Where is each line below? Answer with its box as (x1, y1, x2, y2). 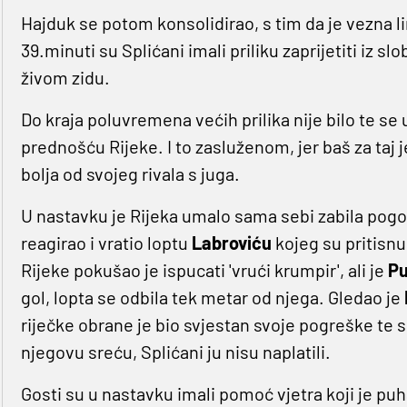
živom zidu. (20, 66, 110, 89)
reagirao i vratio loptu (20, 232, 192, 254)
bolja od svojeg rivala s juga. (20, 163, 240, 185)
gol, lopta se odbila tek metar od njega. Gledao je (20, 286, 404, 309)
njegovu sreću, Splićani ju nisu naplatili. (20, 341, 331, 363)
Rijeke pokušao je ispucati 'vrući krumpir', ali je (20, 259, 388, 282)
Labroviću (191, 232, 275, 254)
